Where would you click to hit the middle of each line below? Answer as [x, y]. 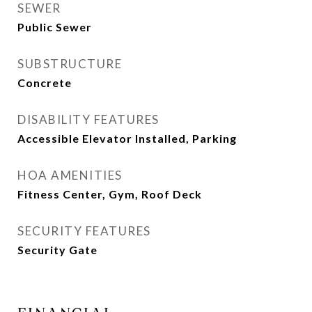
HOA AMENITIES [70, 175]
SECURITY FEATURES [84, 231]
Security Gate [57, 250]
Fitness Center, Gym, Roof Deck [110, 194]
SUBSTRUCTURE [70, 64]
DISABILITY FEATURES [88, 119]
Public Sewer [55, 27]
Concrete [45, 83]
